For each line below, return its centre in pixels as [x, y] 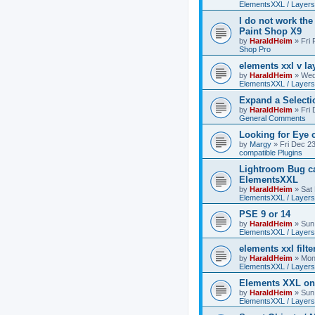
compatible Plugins [271, 153]
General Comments [272, 118]
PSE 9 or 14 [265, 214]
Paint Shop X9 [270, 31]
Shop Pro [255, 49]
